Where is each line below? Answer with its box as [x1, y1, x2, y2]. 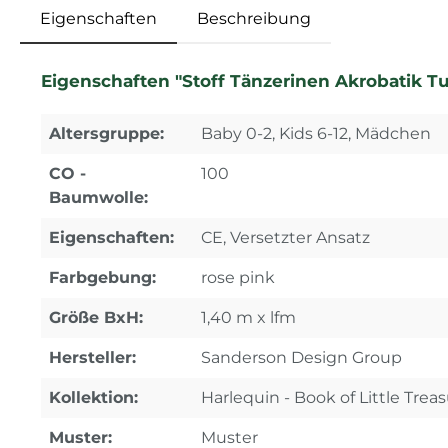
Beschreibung [197, 9, 311, 29]
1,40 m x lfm [201, 308, 296, 328]
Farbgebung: [49, 268, 156, 288]
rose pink [201, 268, 275, 288]
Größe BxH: [49, 308, 143, 328]
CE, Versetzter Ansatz [201, 228, 370, 248]
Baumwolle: [49, 188, 148, 208]
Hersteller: [49, 348, 136, 368]
